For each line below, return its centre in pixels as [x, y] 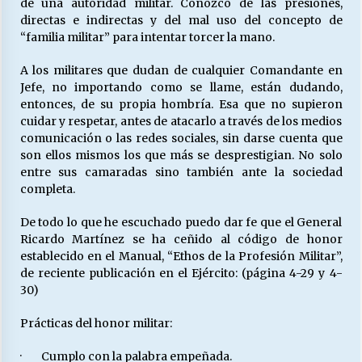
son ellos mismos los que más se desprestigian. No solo [181, 155]
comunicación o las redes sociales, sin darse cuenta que [181, 138]
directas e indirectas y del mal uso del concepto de [181, 20]
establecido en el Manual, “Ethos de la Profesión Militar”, [181, 256]
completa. [47, 189]
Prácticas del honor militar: [96, 323]
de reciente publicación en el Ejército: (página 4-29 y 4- [181, 273]
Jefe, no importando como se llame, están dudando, [181, 87]
